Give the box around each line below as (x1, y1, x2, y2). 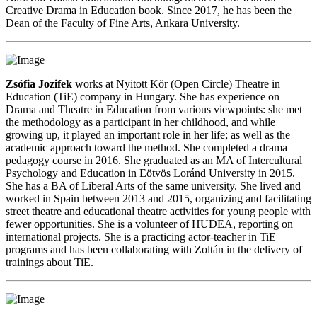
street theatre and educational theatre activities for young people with (6, 205, 311, 217)
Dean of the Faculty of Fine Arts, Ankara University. (6, 17, 240, 29)
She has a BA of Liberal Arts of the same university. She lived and (6, 180, 301, 192)
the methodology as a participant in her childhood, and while (6, 116, 275, 128)
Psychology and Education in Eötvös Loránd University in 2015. (6, 167, 295, 179)
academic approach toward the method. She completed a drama (6, 142, 287, 154)
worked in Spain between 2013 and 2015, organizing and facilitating (6, 192, 311, 204)
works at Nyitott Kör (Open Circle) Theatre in (72, 78, 280, 90)
